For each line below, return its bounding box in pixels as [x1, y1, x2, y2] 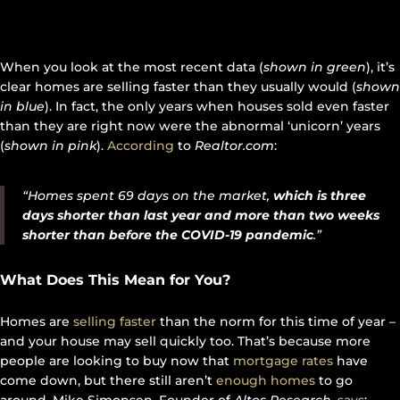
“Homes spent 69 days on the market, [22, 187, 273, 204]
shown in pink [4, 137, 96, 154]
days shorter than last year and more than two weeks [22, 207, 379, 224]
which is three [273, 187, 366, 204]
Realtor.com [195, 137, 274, 154]
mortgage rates [233, 353, 333, 370]
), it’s [366, 59, 395, 76]
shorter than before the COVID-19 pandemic [22, 227, 313, 244]
